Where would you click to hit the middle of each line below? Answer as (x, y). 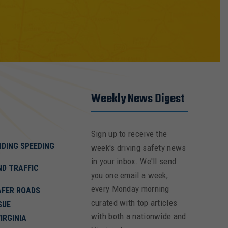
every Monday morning (130, 189)
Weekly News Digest (138, 99)
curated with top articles (134, 203)
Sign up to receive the (129, 134)
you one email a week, (130, 175)
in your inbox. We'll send (134, 161)
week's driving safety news (138, 148)
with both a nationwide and (138, 216)
